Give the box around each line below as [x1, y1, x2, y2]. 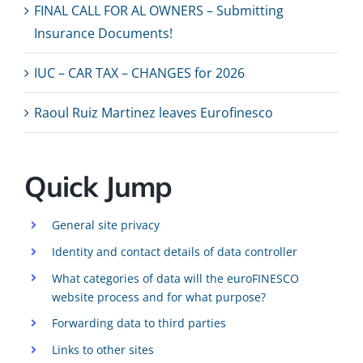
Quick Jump [24, 169, 172, 205]
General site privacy [51, 217, 160, 233]
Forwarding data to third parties [51, 315, 226, 331]
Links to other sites [51, 342, 154, 358]
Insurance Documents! [34, 24, 173, 43]
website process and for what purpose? [51, 288, 266, 305]
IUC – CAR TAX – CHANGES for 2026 [34, 64, 245, 83]
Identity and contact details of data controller [51, 243, 297, 259]
